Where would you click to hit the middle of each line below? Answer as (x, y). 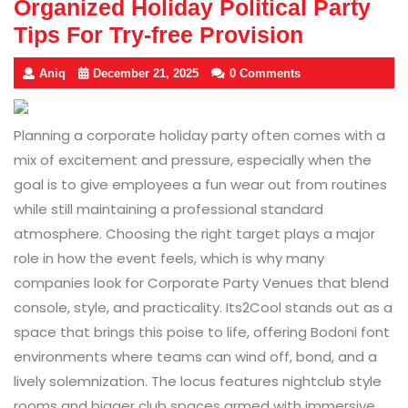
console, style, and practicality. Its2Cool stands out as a (203, 307)
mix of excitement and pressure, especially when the (193, 159)
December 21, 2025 (146, 74)
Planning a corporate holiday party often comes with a (199, 135)
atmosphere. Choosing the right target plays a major (194, 233)
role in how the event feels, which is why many (169, 258)
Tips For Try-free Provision (158, 35)
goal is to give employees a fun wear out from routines (200, 184)
